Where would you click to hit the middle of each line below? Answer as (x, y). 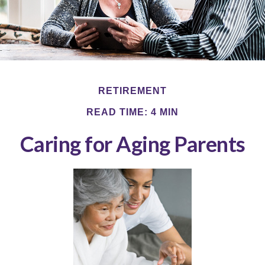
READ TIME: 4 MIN (132, 112)
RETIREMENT (132, 91)
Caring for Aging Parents (132, 144)
